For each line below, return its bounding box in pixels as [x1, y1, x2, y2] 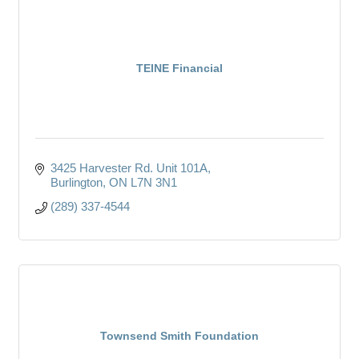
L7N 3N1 [130, 175, 177, 189]
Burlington [50, 175, 103, 189]
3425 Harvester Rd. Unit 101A [50, 160, 208, 175]
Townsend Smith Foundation [100, 329, 259, 342]
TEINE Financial [136, 61, 223, 75]
